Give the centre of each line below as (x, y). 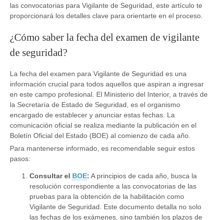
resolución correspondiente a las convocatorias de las (113, 186)
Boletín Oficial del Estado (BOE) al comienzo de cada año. (100, 136)
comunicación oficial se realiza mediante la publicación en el (103, 125)
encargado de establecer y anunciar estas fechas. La (92, 115)
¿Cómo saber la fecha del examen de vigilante (105, 37)
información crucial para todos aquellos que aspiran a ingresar (107, 84)
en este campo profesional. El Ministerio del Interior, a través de (109, 95)
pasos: (20, 159)
